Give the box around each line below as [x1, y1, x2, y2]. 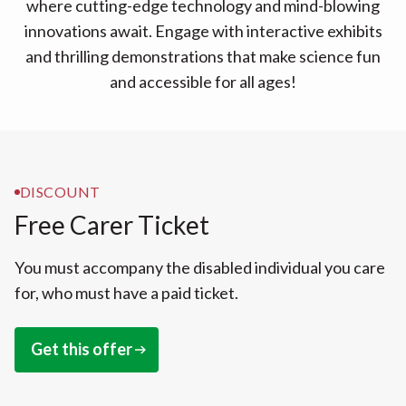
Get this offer [30, 338, 132, 359]
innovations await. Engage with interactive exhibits [24, 20, 382, 41]
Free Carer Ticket [14, 208, 209, 240]
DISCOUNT [20, 182, 101, 200]
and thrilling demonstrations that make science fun [25, 45, 381, 66]
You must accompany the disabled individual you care [14, 256, 385, 277]
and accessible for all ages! [110, 71, 296, 92]
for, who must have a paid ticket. [14, 282, 238, 303]
